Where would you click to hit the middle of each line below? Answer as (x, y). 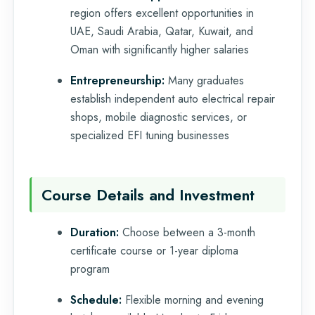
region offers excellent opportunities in (162, 13)
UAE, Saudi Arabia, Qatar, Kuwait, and (162, 31)
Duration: (95, 232)
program (90, 269)
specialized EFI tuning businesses (150, 135)
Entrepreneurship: (117, 80)
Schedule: (96, 300)
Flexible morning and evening (193, 300)
